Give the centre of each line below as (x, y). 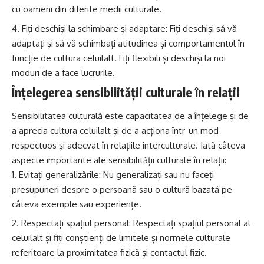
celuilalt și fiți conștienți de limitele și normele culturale (121, 238)
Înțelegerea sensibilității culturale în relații (126, 93)
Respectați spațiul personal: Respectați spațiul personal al (136, 223)
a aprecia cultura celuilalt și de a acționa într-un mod (115, 130)
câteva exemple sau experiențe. (77, 204)
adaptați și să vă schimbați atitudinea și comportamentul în (128, 43)
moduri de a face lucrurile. (63, 72)
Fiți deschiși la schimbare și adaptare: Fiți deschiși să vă (129, 28)
